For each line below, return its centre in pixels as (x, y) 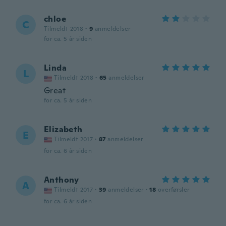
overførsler (174, 190)
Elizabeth (63, 129)
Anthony (62, 180)
